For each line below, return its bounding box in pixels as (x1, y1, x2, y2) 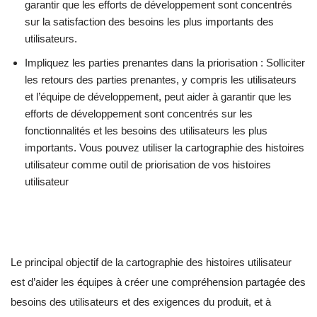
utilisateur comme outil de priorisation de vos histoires (25, 158, 271, 171)
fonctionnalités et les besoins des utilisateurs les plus (25, 124, 267, 137)
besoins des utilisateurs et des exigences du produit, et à (11, 295, 271, 308)
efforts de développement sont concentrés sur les (25, 107, 253, 120)
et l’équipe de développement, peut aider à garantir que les (25, 90, 292, 103)
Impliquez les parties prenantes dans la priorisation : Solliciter (25, 56, 305, 69)
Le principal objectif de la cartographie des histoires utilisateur (11, 255, 292, 268)
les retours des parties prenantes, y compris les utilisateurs (25, 73, 296, 86)
